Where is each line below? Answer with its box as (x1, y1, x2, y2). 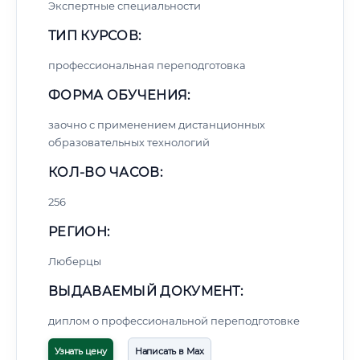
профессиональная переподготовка (48, 59, 246, 72)
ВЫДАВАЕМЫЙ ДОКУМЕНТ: (48, 284, 243, 299)
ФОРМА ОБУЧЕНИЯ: (48, 88, 190, 103)
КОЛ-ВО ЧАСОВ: (48, 165, 162, 180)
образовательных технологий (48, 136, 210, 149)
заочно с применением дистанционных (48, 118, 265, 131)
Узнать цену (55, 346, 107, 357)
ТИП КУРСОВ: (48, 28, 141, 43)
